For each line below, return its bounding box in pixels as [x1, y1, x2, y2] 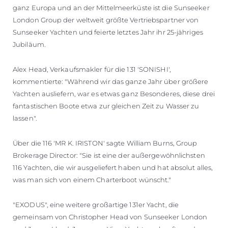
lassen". [13, 113, 37, 122]
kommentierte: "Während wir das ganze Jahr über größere [13, 77, 209, 85]
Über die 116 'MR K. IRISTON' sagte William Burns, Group [13, 138, 197, 147]
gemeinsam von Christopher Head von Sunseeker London [13, 212, 208, 221]
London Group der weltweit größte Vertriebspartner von [13, 15, 199, 24]
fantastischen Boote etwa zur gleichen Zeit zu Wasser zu [13, 101, 199, 110]
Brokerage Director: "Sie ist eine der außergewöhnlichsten [13, 151, 205, 159]
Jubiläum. [13, 40, 46, 48]
